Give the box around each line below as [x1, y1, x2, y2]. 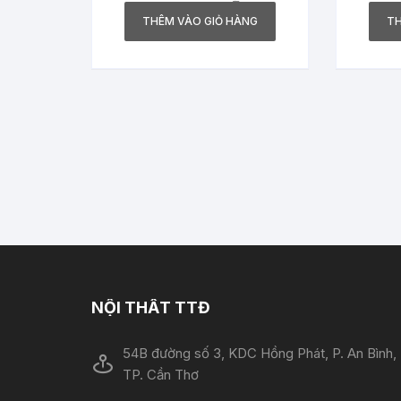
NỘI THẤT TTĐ [91, 298, 210, 317]
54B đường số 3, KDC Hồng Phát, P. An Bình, [123, 345, 397, 362]
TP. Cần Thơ [123, 366, 199, 383]
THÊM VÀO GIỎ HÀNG [142, 14, 258, 28]
